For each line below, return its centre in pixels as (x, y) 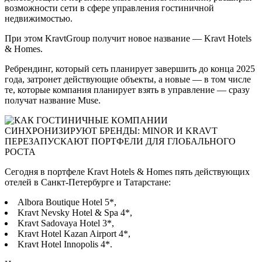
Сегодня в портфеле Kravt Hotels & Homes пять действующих (127, 171)
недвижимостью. (39, 18)
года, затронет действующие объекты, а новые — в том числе (128, 79)
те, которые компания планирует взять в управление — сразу (127, 89)
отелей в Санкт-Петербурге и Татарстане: (88, 182)
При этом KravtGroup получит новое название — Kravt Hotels (128, 38)
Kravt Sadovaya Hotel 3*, (66, 223)
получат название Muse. (53, 100)
